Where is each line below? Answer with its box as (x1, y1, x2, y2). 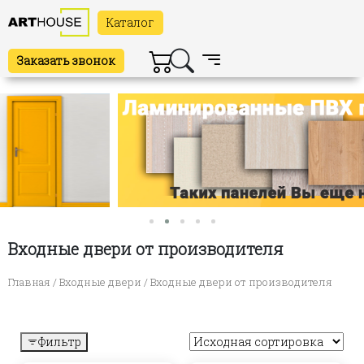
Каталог (106, 14, 154, 30)
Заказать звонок (17, 53, 115, 69)
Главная (8, 275, 50, 289)
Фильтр (38, 334, 81, 350)
